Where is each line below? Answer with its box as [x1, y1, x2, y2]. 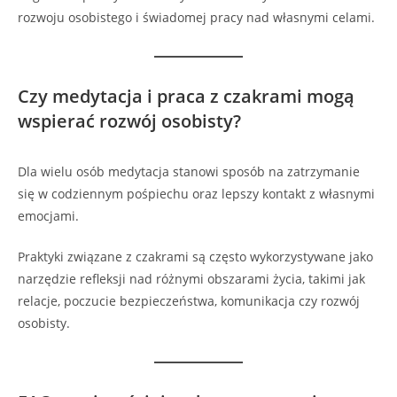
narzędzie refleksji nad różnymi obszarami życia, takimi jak [18, 270, 365, 288]
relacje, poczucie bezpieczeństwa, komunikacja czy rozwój [18, 292, 360, 310]
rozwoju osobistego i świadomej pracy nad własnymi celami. [18, 9, 375, 27]
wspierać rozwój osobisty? [18, 109, 241, 134]
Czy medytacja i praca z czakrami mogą [18, 84, 354, 109]
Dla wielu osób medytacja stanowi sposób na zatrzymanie [18, 163, 360, 181]
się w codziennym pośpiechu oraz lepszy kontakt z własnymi [18, 185, 375, 203]
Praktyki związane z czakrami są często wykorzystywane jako [18, 248, 373, 266]
